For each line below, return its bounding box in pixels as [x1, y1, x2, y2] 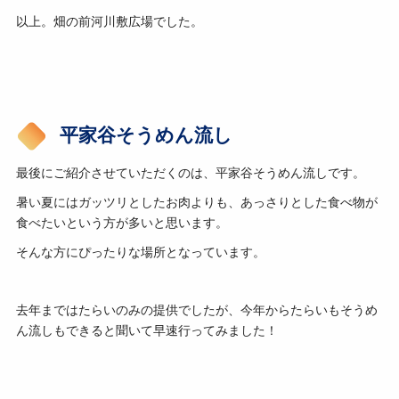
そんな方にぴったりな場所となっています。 [16, 245, 265, 259]
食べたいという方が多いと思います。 [16, 216, 228, 231]
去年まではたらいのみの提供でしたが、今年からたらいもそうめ [16, 304, 378, 318]
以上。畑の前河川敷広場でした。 [16, 14, 203, 28]
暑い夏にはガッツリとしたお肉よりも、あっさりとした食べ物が [16, 196, 378, 210]
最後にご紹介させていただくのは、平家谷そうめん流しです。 [16, 167, 365, 181]
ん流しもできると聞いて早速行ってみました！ [16, 324, 278, 338]
